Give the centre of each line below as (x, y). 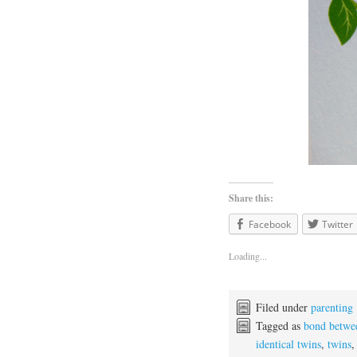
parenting (332, 307)
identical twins (288, 343)
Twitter (337, 225)
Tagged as (280, 325)
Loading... (248, 255)
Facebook (270, 225)
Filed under (283, 307)
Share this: (251, 198)
